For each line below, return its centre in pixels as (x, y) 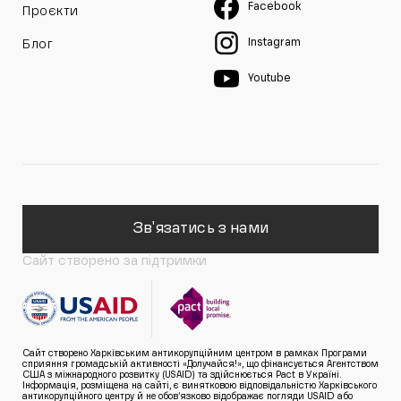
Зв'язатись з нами (200, 229)
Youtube (269, 78)
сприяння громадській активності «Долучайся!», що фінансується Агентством (200, 364)
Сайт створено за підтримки (115, 261)
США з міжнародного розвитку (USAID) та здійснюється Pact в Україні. (182, 375)
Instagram (274, 43)
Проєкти (51, 12)
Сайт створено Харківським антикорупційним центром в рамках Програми (195, 353)
